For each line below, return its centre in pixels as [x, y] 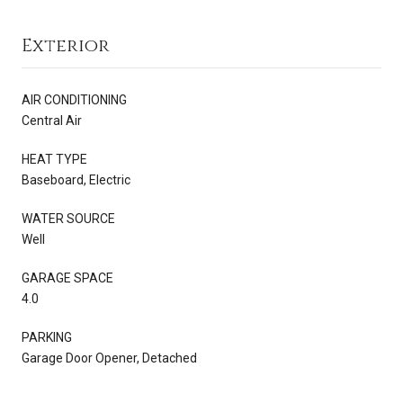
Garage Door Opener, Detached [109, 358]
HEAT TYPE [54, 159]
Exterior [66, 45]
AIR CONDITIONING [74, 99]
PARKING [47, 337]
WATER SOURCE [68, 218]
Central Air [52, 120]
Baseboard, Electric [76, 179]
